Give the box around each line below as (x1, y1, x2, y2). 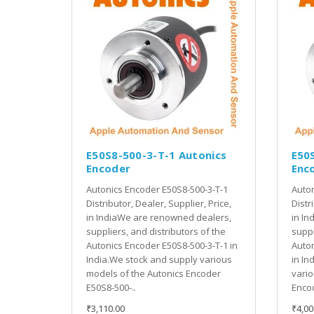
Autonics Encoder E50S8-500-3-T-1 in (86, 238, 238, 252)
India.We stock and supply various (86, 252, 232, 266)
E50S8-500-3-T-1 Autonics (86, 147, 227, 162)
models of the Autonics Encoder (86, 266, 221, 280)
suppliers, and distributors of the (86, 224, 226, 238)
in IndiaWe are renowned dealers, (86, 210, 231, 224)
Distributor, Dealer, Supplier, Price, (86, 196, 231, 210)
